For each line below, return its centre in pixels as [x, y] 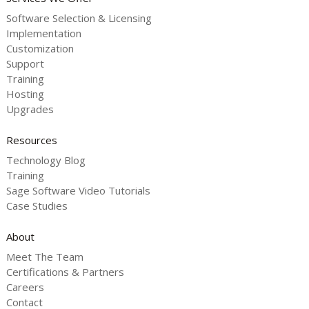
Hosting [25, 94]
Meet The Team [44, 257]
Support [25, 64]
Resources [31, 140]
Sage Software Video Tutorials [78, 191]
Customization [40, 49]
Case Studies [37, 206]
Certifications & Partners [65, 272]
